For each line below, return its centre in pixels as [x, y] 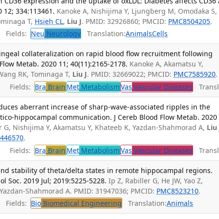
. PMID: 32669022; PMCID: [131, 74]
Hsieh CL [49, 21]
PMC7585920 [195, 74]
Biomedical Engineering [82, 203]
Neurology [63, 34]
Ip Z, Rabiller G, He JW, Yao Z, [156, 180]
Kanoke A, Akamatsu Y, [167, 64]
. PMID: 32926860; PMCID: [125, 21]
